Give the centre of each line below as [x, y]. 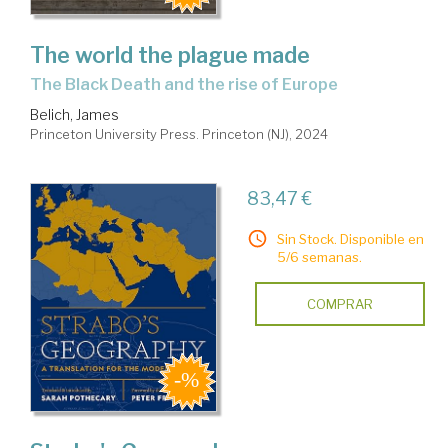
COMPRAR [339, 303]
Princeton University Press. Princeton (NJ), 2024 [179, 133]
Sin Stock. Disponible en [350, 238]
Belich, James [74, 114]
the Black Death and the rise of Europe [190, 84]
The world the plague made [170, 54]
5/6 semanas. [319, 256]
